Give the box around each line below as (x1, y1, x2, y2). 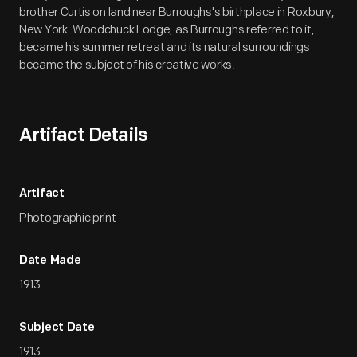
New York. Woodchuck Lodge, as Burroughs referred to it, (19, 22, 315, 37)
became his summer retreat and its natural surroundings (19, 40, 310, 55)
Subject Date (19, 322, 95, 334)
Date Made (19, 255, 81, 267)
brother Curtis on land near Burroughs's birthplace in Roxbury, (19, 5, 335, 20)
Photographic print (19, 210, 116, 226)
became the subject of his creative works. (19, 57, 235, 73)
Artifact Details (19, 127, 147, 146)
